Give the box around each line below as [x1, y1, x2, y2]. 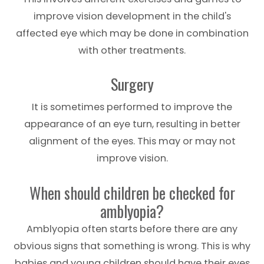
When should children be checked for [29, 180, 235, 204]
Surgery [110, 72, 154, 95]
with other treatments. [78, 43, 186, 57]
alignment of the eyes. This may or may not [28, 134, 236, 148]
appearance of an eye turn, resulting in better [24, 117, 240, 131]
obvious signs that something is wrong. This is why [14, 239, 250, 253]
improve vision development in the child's [33, 9, 231, 23]
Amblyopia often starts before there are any [27, 222, 237, 236]
